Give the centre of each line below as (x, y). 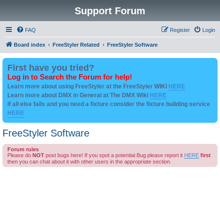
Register (180, 30)
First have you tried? (51, 68)
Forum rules (23, 149)
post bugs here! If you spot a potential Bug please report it (114, 155)
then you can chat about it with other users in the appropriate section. (89, 162)
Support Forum (110, 11)
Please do (20, 155)
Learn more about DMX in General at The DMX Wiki (79, 95)
